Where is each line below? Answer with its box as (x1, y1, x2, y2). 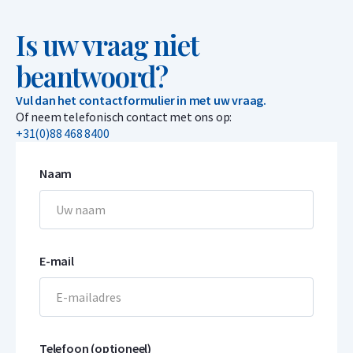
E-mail (39, 253, 74, 269)
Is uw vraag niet (16, 26, 199, 63)
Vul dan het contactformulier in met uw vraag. (16, 92, 266, 108)
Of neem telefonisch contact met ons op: (16, 109, 234, 124)
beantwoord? (16, 58, 169, 95)
